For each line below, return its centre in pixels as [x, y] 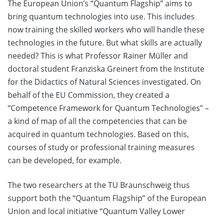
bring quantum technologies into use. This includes [101, 17]
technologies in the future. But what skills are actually [105, 43]
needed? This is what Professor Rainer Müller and [98, 56]
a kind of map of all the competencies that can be [97, 121]
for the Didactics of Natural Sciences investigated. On [104, 82]
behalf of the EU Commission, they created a [89, 95]
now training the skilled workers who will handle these [106, 30]
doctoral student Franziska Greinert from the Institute [106, 69]
